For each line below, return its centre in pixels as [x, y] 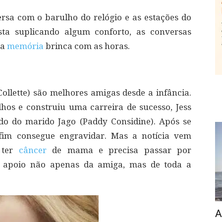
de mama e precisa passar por [119, 150]
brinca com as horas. [87, 46]
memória [25, 46]
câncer [32, 150]
